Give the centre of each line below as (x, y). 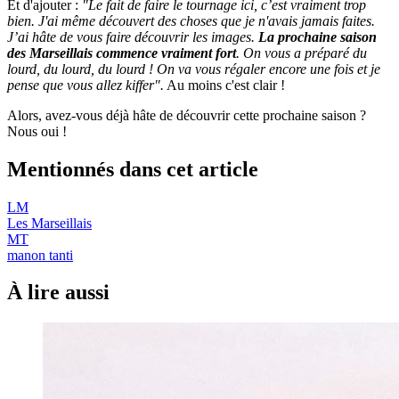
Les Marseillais (49, 223)
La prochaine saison (318, 37)
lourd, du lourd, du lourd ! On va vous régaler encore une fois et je (194, 69)
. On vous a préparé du (301, 53)
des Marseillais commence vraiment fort (122, 53)
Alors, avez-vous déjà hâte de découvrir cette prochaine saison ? (187, 115)
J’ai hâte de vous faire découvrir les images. (133, 37)
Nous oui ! (37, 131)
